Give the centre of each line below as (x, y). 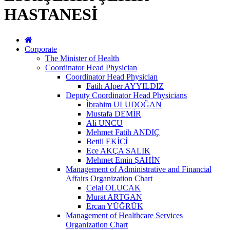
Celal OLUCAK (113, 187)
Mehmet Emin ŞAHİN (123, 160)
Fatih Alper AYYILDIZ (125, 86)
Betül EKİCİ (107, 141)
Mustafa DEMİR (114, 113)
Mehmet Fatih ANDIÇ (123, 132)
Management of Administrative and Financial (139, 169)
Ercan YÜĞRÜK (115, 206)
